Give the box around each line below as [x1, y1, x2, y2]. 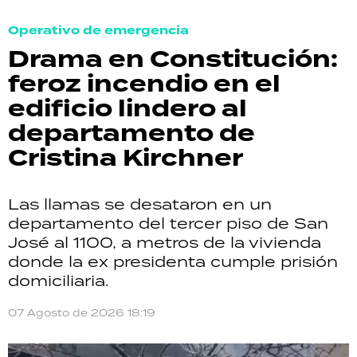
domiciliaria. [8, 270, 109, 290]
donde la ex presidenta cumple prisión [8, 251, 338, 271]
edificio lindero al [8, 92, 247, 126]
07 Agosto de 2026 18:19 [8, 306, 155, 320]
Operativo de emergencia [8, 22, 189, 39]
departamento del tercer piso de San [8, 213, 328, 233]
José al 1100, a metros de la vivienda [8, 232, 321, 252]
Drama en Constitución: [8, 42, 338, 76]
